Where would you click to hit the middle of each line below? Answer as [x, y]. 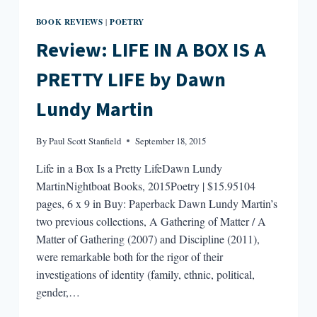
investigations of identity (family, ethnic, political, [145, 274]
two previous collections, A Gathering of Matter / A [151, 221]
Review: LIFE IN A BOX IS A [151, 50]
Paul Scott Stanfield [85, 140]
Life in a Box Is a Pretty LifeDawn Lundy [129, 168]
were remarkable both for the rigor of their [129, 256]
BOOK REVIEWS [69, 21]
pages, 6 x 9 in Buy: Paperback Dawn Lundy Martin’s [156, 203]
